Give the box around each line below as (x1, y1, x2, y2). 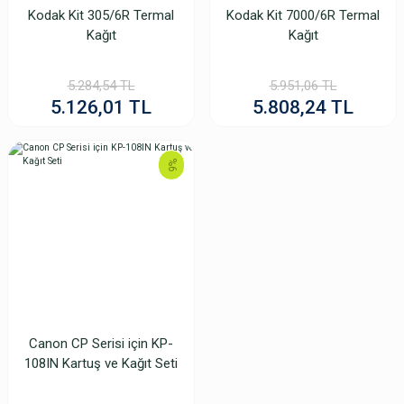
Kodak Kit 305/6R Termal (28, 7, 174, 23)
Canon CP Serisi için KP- (29, 335, 173, 352)
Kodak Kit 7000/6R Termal (226, 7, 380, 23)
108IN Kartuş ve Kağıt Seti (24, 355, 178, 372)
